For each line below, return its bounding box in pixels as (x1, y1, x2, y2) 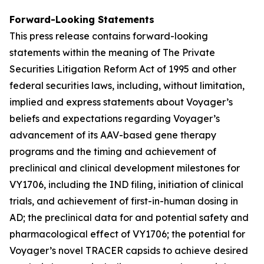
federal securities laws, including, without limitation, (9, 80, 245, 91)
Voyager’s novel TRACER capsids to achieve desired (9, 245, 248, 256)
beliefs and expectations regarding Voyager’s (9, 113, 220, 124)
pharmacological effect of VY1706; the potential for (9, 228, 245, 240)
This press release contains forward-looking (9, 30, 208, 42)
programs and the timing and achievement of (9, 146, 216, 157)
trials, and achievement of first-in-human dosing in (9, 195, 238, 207)
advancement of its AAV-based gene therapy (9, 129, 216, 141)
